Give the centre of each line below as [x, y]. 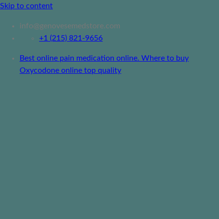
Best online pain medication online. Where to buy [104, 58]
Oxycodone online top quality [70, 70]
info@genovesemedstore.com [70, 26]
